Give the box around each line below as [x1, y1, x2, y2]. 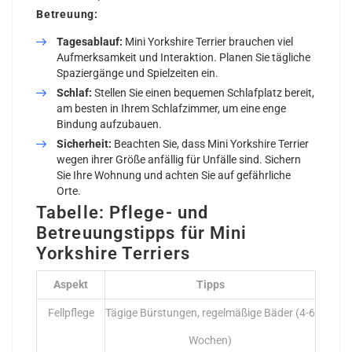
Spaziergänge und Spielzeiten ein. [57, 66, 218, 79]
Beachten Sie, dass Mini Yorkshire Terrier [112, 137, 309, 150]
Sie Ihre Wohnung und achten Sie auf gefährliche [57, 168, 291, 181]
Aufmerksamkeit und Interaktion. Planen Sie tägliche [57, 50, 310, 64]
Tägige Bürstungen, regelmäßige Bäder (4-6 [105, 306, 315, 319]
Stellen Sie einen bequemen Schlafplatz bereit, [92, 86, 314, 99]
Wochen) [189, 333, 232, 346]
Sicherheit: [57, 137, 112, 150]
